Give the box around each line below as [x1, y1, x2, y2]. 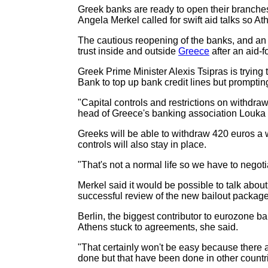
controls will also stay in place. [78, 139, 206, 150]
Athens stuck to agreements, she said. [78, 222, 238, 232]
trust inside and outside [78, 46, 178, 56]
